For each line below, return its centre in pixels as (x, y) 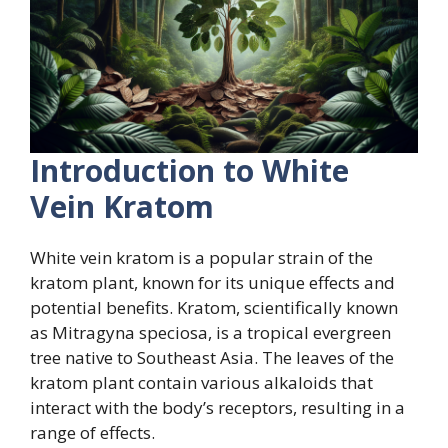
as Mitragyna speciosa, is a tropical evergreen (210, 333)
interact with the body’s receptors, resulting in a (217, 408)
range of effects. (92, 433)
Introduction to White (189, 171)
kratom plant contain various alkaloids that (201, 383)
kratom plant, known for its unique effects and (212, 283)
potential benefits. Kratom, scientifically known (214, 308)
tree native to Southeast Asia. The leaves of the (212, 358)
